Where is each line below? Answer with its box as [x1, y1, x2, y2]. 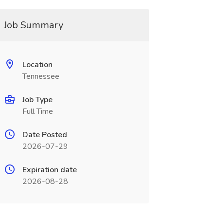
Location [22, 59, 53, 70]
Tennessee [22, 71, 59, 82]
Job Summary [3, 18, 63, 32]
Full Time [22, 106, 53, 117]
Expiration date [22, 164, 77, 175]
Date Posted [22, 129, 67, 140]
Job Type [22, 94, 53, 105]
